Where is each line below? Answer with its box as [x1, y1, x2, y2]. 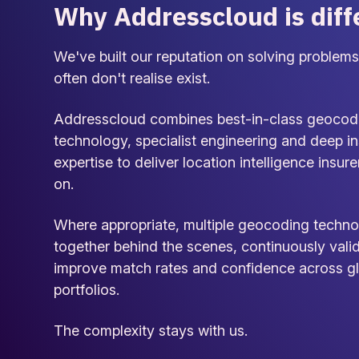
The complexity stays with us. [54, 321, 248, 339]
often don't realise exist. [54, 69, 211, 87]
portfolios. [54, 280, 120, 298]
